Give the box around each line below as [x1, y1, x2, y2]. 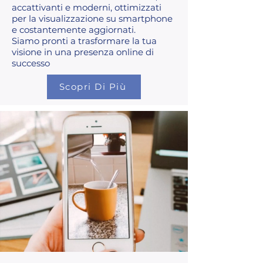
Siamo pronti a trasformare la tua [12, 35, 157, 46]
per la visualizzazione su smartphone [12, 12, 173, 24]
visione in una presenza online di [12, 46, 154, 58]
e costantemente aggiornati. [12, 23, 136, 35]
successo [12, 57, 50, 69]
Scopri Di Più [59, 81, 127, 93]
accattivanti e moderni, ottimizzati [12, 1, 161, 13]
